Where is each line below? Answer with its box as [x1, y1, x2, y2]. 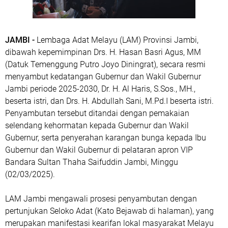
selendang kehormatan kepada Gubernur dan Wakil [5, 121, 189, 130]
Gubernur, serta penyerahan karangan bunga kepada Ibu [5, 133, 206, 142]
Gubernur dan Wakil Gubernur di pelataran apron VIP [5, 145, 193, 155]
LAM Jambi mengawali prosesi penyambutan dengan [5, 194, 197, 204]
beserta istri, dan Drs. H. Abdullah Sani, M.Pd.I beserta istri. [5, 96, 214, 106]
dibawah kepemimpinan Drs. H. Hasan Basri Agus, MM [5, 47, 201, 57]
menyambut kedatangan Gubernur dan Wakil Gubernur [5, 72, 201, 81]
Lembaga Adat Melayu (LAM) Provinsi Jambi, [37, 35, 198, 45]
